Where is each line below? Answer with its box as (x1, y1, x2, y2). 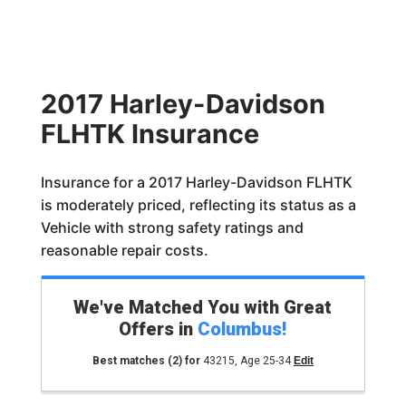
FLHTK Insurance (40, 118, 259, 150)
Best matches (92, 354, 168, 367)
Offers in (119, 318, 198, 340)
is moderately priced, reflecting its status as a (40, 196, 356, 214)
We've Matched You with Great (73, 296, 333, 318)
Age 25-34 (239, 354, 291, 367)
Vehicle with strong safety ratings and (40, 218, 304, 237)
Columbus (198, 318, 283, 340)
